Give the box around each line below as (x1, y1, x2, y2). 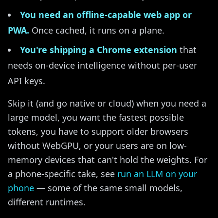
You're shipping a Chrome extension (20, 44, 177, 55)
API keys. (8, 75, 45, 87)
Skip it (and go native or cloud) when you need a (8, 97, 206, 109)
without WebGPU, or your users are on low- (8, 140, 187, 151)
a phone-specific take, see (8, 168, 117, 180)
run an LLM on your (117, 168, 197, 180)
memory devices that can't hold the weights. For (8, 154, 207, 165)
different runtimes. (8, 196, 86, 208)
